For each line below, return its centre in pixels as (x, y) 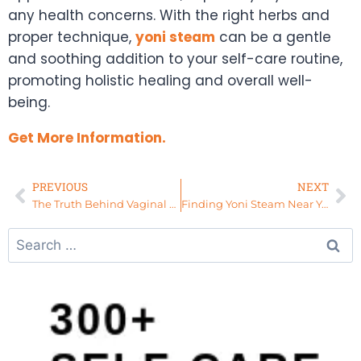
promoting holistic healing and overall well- (160, 81)
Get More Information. (87, 138)
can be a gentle (273, 37)
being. (29, 103)
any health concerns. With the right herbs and (169, 16)
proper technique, (72, 37)
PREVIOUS (60, 187)
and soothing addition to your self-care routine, (175, 59)
